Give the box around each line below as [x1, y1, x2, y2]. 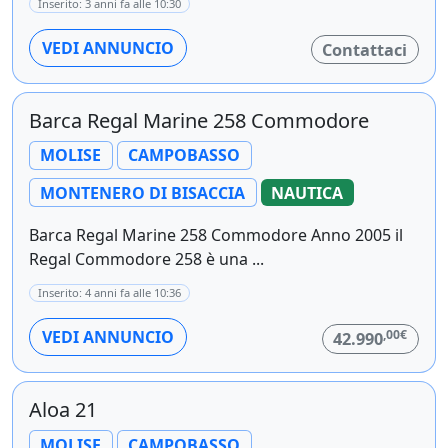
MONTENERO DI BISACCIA [40, 181, 246, 204]
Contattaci [322, 38, 408, 61]
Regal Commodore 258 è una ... [29, 248, 264, 271]
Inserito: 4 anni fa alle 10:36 [38, 285, 181, 301]
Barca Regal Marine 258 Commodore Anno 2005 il [29, 224, 403, 247]
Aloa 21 [29, 396, 97, 424]
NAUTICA [271, 181, 344, 204]
